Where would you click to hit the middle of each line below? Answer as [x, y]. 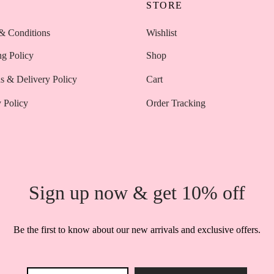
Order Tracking [176, 103]
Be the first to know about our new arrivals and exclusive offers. [137, 230]
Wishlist [161, 32]
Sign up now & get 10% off [137, 193]
